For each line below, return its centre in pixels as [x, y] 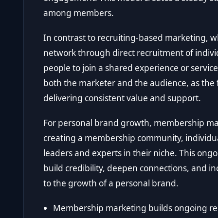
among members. [79, 13]
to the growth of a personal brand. [111, 183]
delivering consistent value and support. [122, 98]
